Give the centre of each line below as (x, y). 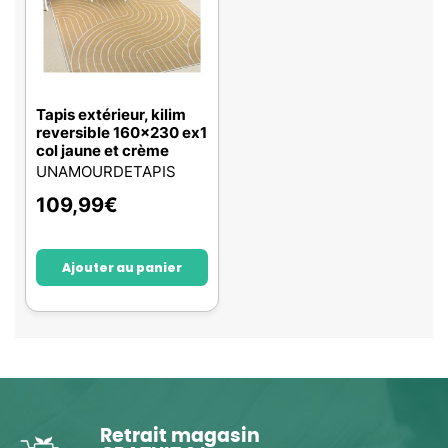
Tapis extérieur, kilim (111, 114)
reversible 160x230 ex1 (121, 132)
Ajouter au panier (122, 267)
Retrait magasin (180, 436)
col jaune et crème (102, 150)
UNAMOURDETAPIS (106, 171)
